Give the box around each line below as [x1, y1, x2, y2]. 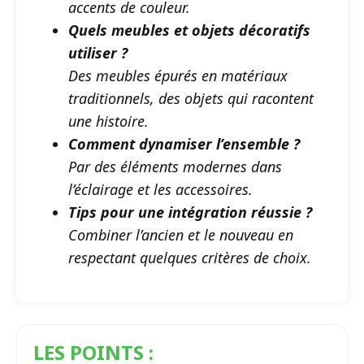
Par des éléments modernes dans [68, 156, 282, 176]
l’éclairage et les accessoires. [68, 179, 253, 199]
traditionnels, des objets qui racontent [68, 88, 314, 108]
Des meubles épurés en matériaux [68, 65, 288, 85]
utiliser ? [68, 42, 128, 63]
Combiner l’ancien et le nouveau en [68, 224, 293, 245]
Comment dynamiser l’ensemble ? [68, 133, 300, 154]
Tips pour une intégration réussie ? [68, 201, 312, 222]
